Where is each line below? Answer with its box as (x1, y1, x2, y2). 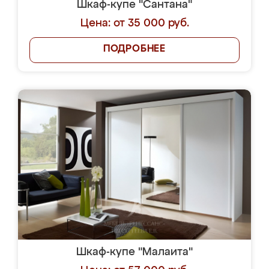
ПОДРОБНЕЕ (103, 44, 166, 54)
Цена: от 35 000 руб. (80, 18, 189, 29)
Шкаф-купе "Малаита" (76, 247, 193, 258)
